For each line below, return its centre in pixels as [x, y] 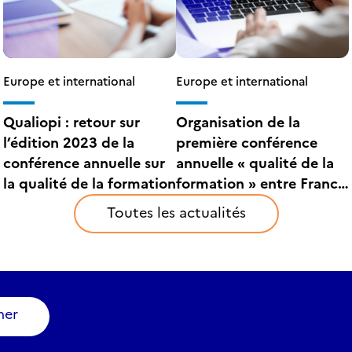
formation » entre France [261, 183]
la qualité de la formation [90, 183]
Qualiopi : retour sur [71, 122]
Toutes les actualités [176, 213]
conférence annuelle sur [84, 163]
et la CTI [205, 224]
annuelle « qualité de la [255, 163]
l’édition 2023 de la [69, 143]
